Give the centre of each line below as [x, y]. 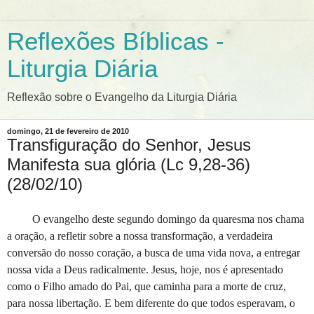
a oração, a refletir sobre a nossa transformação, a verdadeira [140, 235]
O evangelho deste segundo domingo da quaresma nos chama [168, 219]
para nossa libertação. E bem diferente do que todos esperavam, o [151, 303]
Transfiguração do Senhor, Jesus [129, 145]
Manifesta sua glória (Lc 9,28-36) [129, 164]
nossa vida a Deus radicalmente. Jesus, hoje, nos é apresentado [145, 269]
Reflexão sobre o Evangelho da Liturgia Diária [122, 97]
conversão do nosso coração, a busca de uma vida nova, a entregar [153, 252]
